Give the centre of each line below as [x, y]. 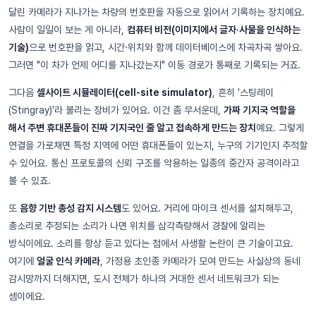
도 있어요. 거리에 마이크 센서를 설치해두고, [207, 208]
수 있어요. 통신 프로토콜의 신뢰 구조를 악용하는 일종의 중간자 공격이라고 [154, 163]
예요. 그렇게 [280, 128]
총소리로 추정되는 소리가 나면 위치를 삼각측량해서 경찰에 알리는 [137, 226]
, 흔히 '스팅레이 [243, 93]
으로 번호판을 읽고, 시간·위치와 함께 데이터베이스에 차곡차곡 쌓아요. [166, 48]
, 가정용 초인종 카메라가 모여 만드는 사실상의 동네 [200, 261]
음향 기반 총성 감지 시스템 [71, 208]
